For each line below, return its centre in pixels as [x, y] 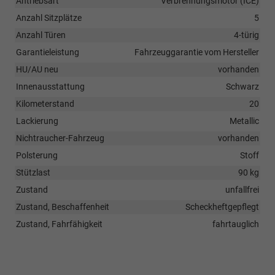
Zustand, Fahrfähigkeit [59, 224]
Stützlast [33, 172]
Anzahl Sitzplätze [49, 17]
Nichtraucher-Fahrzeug [60, 138]
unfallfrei [242, 189]
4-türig [246, 35]
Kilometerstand [45, 103]
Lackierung [37, 121]
